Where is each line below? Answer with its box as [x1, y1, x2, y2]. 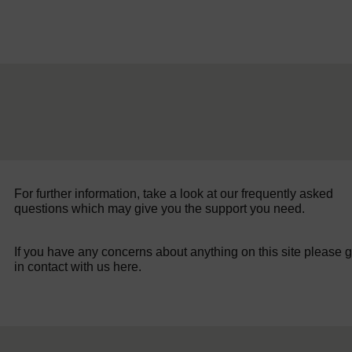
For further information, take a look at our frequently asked [14, 186, 334, 200]
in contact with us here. [14, 259, 142, 273]
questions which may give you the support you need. [14, 201, 306, 215]
